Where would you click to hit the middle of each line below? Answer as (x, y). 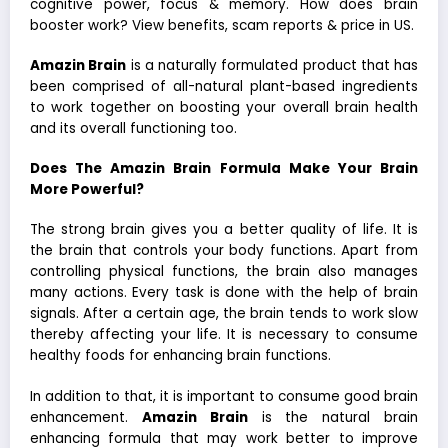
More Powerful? (87, 190)
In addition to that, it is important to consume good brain (224, 396)
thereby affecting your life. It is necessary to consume (224, 335)
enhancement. (86, 417)
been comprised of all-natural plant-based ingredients (224, 87)
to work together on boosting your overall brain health (224, 108)
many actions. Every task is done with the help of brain (224, 293)
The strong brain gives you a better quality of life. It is (224, 230)
